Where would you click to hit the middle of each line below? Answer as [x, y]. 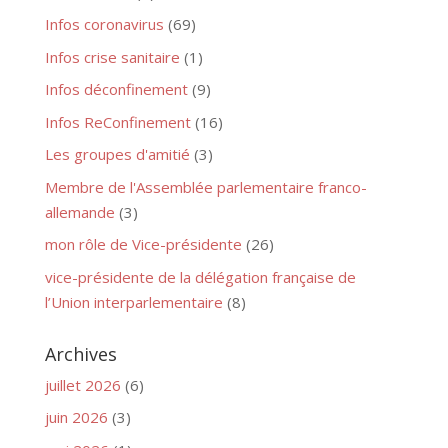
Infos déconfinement [116, 89]
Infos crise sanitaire [112, 56]
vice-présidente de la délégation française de [200, 276]
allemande [79, 211]
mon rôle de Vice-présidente [143, 244]
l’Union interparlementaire [133, 301]
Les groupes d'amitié [117, 154]
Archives [80, 353]
